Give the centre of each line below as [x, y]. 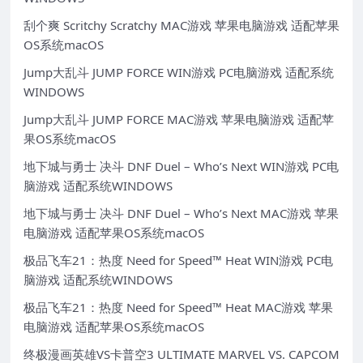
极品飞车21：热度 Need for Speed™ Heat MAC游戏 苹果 [178, 307]
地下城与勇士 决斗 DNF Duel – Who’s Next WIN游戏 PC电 [181, 167]
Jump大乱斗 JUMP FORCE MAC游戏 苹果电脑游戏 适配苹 [179, 120]
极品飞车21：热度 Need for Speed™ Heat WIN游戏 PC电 [178, 261]
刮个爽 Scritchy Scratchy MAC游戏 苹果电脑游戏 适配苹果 [181, 26]
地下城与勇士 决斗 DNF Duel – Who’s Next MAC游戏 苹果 [181, 214]
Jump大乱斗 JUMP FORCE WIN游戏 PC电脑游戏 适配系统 [179, 73]
